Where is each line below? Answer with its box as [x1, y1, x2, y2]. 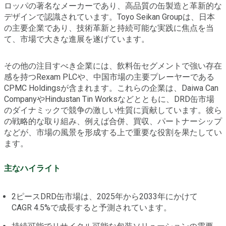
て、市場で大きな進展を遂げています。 [4, 34, 149, 44]
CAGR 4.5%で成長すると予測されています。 [12, 203, 172, 213]
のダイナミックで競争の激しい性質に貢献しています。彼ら [4, 105, 222, 116]
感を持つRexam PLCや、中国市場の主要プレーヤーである [4, 72, 214, 82]
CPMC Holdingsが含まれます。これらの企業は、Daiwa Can [4, 83, 218, 93]
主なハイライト [4, 163, 61, 174]
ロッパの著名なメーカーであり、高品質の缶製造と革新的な [4, 1, 222, 11]
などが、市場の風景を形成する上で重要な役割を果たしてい [4, 128, 222, 138]
